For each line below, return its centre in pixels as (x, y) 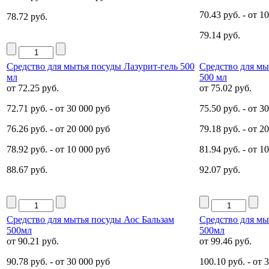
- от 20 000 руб (79, 128)
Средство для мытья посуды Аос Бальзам (90, 219)
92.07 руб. (220, 169)
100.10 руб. (222, 261)
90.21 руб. (38, 241)
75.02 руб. (231, 88)
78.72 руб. (27, 16)
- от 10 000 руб (79, 149)
